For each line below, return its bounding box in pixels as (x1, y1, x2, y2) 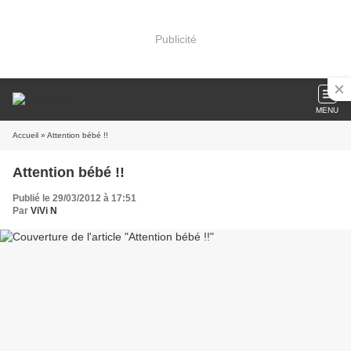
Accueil (13, 131, 38, 139)
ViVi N (31, 205, 57, 216)
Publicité (154, 32, 197, 45)
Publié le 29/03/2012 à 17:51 (13, 193, 136, 204)
